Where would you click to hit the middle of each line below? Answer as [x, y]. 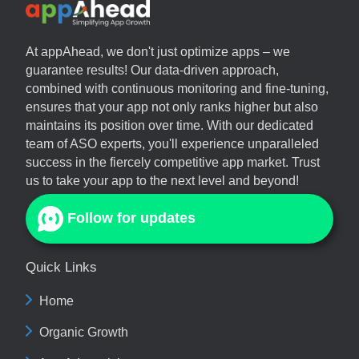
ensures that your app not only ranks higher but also [172, 107]
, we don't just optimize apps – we [195, 51]
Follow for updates [131, 218]
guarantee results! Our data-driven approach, [152, 70]
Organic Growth [84, 332]
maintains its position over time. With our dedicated [169, 125]
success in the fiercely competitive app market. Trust [173, 162]
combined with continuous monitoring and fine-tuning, [177, 88]
